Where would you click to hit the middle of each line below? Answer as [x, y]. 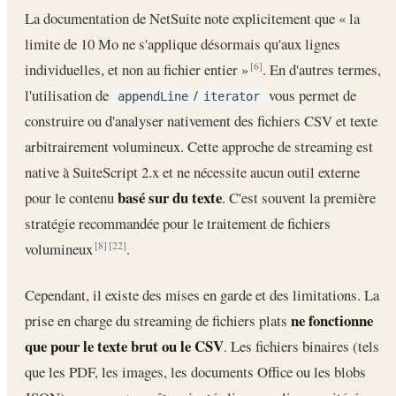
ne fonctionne [332, 320]
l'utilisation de [69, 95]
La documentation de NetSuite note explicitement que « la [192, 18]
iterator [232, 96]
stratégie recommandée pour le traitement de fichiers [178, 223]
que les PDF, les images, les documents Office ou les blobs [195, 371]
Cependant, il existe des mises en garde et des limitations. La [202, 294]
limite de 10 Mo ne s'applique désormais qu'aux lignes [183, 43]
